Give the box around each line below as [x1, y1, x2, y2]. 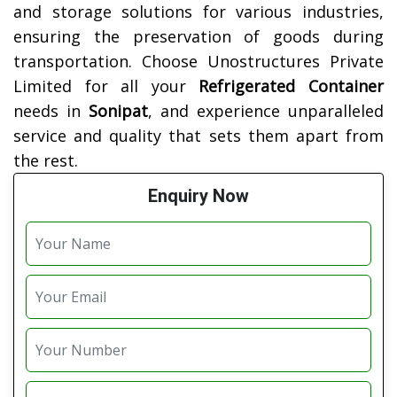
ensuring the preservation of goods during [13, 26, 384, 48]
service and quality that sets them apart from [13, 125, 384, 147]
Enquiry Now [148, 185, 249, 207]
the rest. [13, 150, 78, 172]
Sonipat [89, 100, 148, 122]
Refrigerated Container [198, 75, 385, 97]
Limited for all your [13, 75, 199, 97]
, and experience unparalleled [148, 100, 384, 122]
